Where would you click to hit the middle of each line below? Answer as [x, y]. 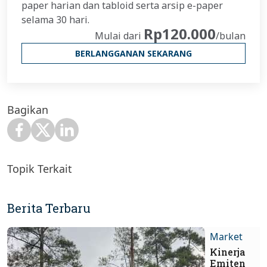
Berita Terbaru [49, 208]
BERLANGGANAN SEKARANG [133, 53]
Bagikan [28, 110]
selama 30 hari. [55, 20]
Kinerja [228, 252]
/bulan [231, 36]
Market [226, 237]
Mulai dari [119, 36]
